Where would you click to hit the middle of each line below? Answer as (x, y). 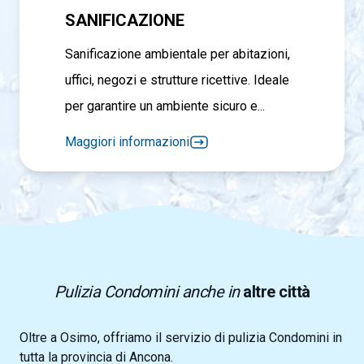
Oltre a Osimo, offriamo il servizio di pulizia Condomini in (181, 338)
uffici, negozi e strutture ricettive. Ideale (177, 80)
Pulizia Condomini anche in (147, 292)
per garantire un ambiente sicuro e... (165, 106)
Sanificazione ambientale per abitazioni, (178, 54)
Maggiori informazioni (127, 142)
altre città (275, 292)
